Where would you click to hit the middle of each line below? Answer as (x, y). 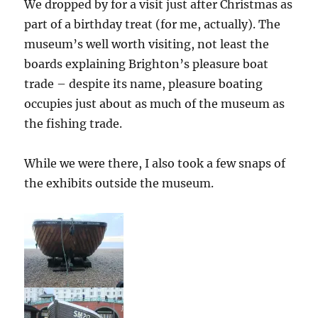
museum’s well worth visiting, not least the (147, 44)
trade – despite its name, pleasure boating (144, 84)
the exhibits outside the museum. (119, 183)
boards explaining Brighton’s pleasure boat (147, 64)
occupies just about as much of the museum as (155, 104)
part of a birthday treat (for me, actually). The (153, 24)
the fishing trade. (73, 124)
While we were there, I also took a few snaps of (155, 164)
